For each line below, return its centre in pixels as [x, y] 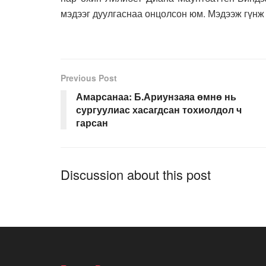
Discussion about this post [136, 174]
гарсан [92, 122]
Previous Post [89, 77]
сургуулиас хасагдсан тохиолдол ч [159, 109]
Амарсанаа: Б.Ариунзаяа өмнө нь [156, 96]
